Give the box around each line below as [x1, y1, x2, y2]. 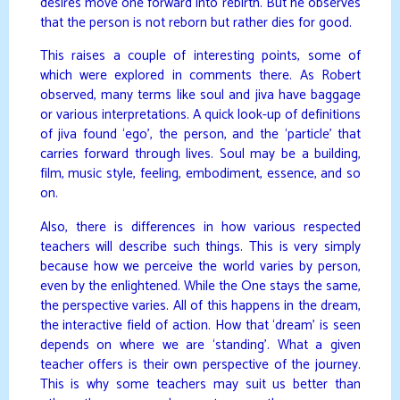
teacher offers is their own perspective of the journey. [39, 353, 361, 376]
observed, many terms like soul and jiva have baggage [39, 84, 361, 107]
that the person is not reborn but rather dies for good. [39, 12, 352, 35]
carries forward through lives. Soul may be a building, [39, 143, 361, 166]
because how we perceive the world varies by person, [39, 254, 361, 278]
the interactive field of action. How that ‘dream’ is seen [39, 313, 361, 337]
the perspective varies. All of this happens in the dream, [39, 294, 361, 317]
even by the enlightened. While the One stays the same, [39, 274, 361, 297]
